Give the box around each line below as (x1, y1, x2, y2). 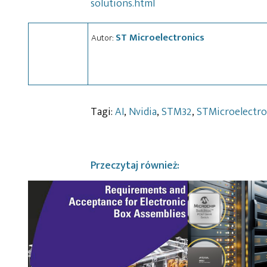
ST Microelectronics (116, 29, 204, 46)
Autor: (91, 30, 116, 45)
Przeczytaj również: (91, 156, 179, 175)
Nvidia (129, 103, 157, 121)
